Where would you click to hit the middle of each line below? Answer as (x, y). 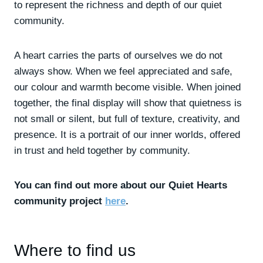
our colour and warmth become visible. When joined (127, 87)
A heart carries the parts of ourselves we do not (118, 55)
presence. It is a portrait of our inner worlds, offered (127, 135)
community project (60, 201)
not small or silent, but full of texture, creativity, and (127, 119)
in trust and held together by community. (102, 151)
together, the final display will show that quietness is (128, 103)
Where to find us (75, 250)
